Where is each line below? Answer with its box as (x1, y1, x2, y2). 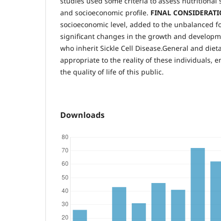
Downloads (60, 109, 105, 120)
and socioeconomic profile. (60, 7, 150, 17)
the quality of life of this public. (60, 67, 166, 76)
